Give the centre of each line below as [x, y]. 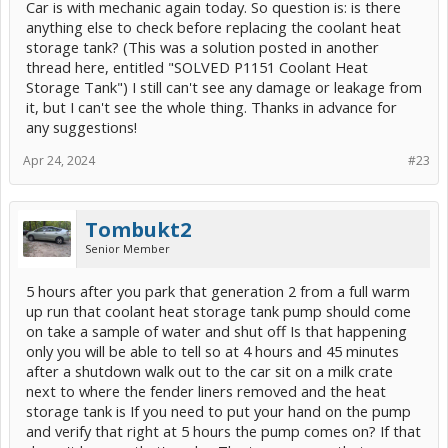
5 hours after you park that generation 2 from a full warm [218, 291]
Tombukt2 [138, 229]
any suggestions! [81, 127]
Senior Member [127, 248]
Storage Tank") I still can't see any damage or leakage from [224, 87]
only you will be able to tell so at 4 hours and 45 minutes [212, 351]
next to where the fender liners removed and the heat [206, 391]
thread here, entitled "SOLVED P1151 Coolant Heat [197, 67]
